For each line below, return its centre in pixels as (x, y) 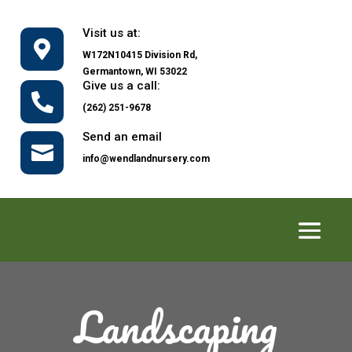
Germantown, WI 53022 (135, 71)
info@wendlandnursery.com (147, 159)
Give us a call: (122, 86)
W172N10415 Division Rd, (140, 55)
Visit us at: (112, 33)
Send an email (123, 137)
